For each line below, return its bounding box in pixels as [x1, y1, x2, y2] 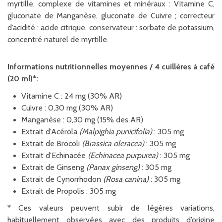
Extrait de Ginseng [21, 162, 86, 172]
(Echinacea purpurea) [86, 150, 158, 160]
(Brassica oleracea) [82, 138, 146, 148]
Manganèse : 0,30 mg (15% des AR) [21, 114, 143, 124]
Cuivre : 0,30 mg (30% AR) [21, 103, 113, 112]
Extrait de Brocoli [21, 138, 82, 148]
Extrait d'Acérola [21, 126, 79, 136]
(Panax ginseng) [86, 162, 140, 172]
